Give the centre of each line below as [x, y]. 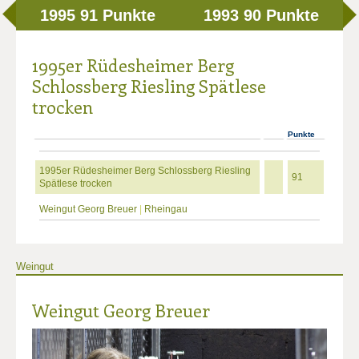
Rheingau [166, 209]
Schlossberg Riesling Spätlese [149, 86]
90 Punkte [281, 15]
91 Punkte [118, 15]
